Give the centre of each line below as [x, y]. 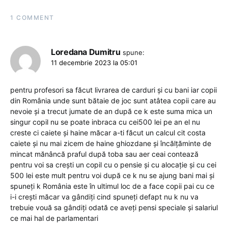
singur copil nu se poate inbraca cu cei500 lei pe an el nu [105, 122]
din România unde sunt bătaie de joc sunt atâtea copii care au [113, 101]
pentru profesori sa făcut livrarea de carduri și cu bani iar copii [113, 90]
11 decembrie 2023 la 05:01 [94, 63]
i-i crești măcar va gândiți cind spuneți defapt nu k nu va [104, 197]
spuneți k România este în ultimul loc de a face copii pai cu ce [112, 186]
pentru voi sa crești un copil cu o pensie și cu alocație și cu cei [113, 165]
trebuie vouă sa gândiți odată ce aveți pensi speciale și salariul [114, 208]
